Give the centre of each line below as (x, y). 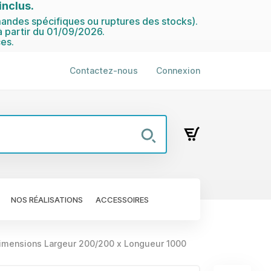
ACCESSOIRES (122, 199)
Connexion (178, 70)
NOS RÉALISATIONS (47, 199)
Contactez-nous (104, 70)
